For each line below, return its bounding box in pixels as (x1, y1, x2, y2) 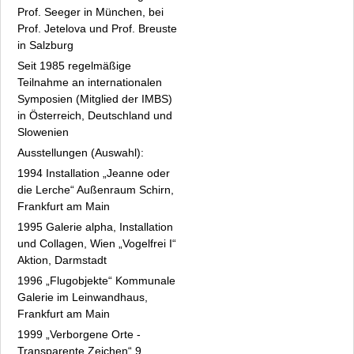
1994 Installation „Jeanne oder (17, 166, 170, 179)
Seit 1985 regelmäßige (17, 58, 131, 72)
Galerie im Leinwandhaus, (17, 290, 148, 303)
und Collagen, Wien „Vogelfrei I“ (17, 236, 176, 250)
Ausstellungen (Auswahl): (17, 145, 144, 159)
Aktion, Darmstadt (17, 253, 107, 266)
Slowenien (17, 125, 69, 138)
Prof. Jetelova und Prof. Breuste (17, 21, 177, 35)
